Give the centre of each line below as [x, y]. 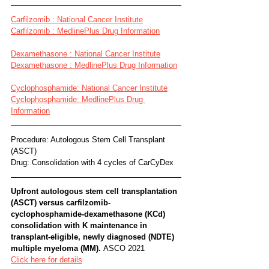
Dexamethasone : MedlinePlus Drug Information [94, 65]
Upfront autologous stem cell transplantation [95, 191]
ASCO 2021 [124, 248]
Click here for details [47, 259]
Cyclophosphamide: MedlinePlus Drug [78, 99]
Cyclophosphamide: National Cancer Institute [89, 88]
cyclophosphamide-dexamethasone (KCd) [89, 214]
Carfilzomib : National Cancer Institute [77, 19]
